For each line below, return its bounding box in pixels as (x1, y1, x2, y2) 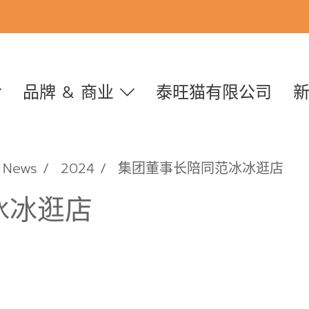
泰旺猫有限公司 (155, 80, 272, 105)
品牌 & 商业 (22, 80, 120, 105)
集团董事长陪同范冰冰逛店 (118, 158, 283, 179)
